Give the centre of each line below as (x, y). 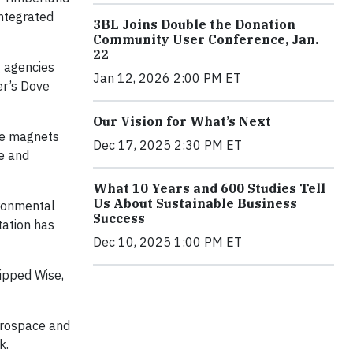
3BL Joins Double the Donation (194, 24)
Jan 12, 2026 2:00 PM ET (167, 78)
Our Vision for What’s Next (182, 121)
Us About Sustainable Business (195, 203)
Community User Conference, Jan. (206, 39)
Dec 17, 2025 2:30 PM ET (167, 145)
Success (119, 218)
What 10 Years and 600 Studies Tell (209, 188)
